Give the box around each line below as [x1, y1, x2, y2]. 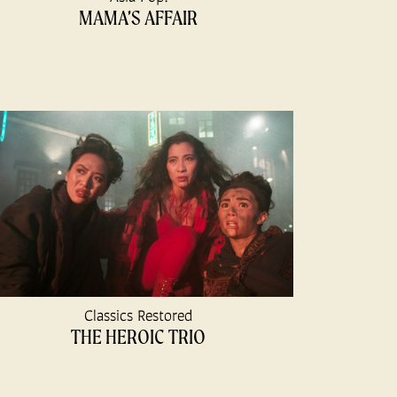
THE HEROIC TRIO [71, 325, 206, 348]
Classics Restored [84, 307, 192, 324]
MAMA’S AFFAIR [79, 6, 198, 29]
